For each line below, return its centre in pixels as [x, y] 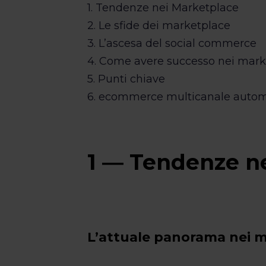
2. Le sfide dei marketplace [159, 26]
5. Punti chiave [126, 79]
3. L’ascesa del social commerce [172, 43]
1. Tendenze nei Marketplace [163, 8]
